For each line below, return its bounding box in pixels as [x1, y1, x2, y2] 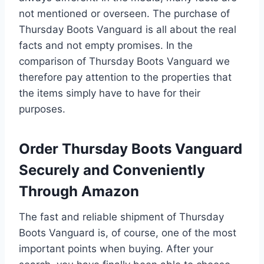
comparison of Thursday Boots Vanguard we [19, 55, 230, 67]
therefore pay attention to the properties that [19, 71, 232, 83]
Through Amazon [19, 182, 139, 200]
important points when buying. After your [19, 242, 213, 255]
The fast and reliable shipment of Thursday [19, 210, 224, 223]
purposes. [19, 103, 65, 115]
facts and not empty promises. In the [19, 39, 193, 51]
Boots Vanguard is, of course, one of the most [19, 226, 236, 239]
